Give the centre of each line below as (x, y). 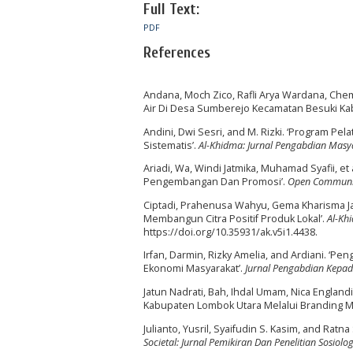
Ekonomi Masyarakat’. (194, 269)
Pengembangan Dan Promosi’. (216, 182)
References (177, 52)
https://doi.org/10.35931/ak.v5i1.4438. (230, 232)
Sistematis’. (171, 145)
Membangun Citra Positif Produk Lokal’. (235, 218)
